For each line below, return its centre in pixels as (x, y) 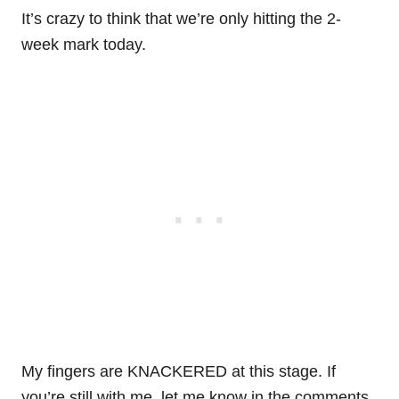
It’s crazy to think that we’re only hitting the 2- (181, 19)
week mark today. (84, 45)
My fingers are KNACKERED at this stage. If (179, 372)
